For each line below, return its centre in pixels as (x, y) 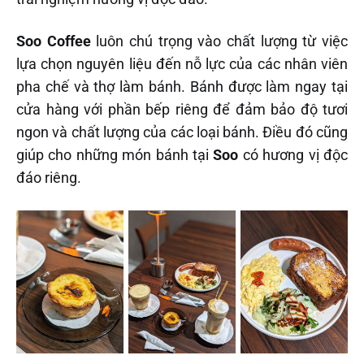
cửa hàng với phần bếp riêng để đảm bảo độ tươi (182, 109)
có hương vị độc (293, 154)
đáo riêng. (49, 177)
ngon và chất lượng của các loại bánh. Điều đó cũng (182, 132)
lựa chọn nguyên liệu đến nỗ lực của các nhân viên (182, 63)
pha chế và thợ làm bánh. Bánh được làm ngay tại (182, 86)
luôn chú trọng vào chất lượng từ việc (219, 41)
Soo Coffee (54, 41)
